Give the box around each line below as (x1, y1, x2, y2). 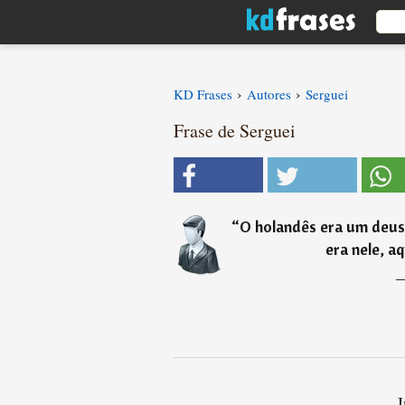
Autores (247, 85, 291, 103)
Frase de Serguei (174, 118, 296, 143)
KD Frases (174, 85, 232, 103)
